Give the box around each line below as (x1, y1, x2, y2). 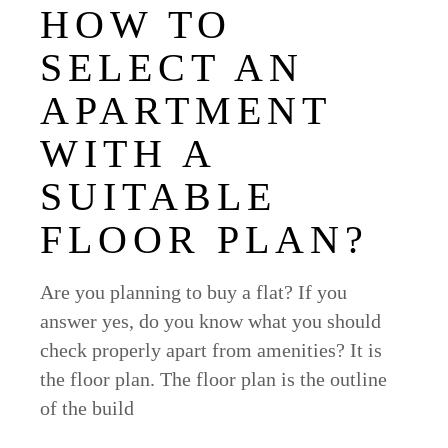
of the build (40, 397, 135, 420)
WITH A (40, 131, 216, 177)
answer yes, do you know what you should (40, 310, 382, 333)
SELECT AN (40, 45, 305, 91)
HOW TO (40, 2, 233, 48)
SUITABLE (40, 174, 278, 220)
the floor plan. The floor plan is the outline (40, 368, 388, 391)
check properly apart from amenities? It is (40, 339, 383, 362)
